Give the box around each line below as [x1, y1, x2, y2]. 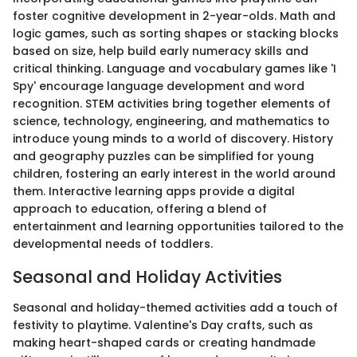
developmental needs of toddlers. [13, 236, 213, 252]
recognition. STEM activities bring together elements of [13, 96, 331, 112]
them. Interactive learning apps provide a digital [13, 183, 295, 199]
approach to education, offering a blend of [13, 201, 267, 217]
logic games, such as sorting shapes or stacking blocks [13, 25, 339, 41]
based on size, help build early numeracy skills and [13, 43, 308, 59]
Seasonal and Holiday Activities [13, 265, 282, 288]
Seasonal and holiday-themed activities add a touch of [13, 299, 338, 316]
